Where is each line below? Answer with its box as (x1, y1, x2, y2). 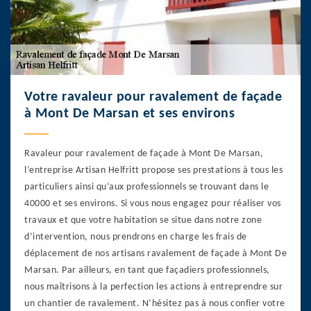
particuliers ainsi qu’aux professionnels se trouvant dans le (24, 181, 269, 192)
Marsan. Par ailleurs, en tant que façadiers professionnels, (24, 264, 270, 276)
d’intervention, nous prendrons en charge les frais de (24, 231, 247, 242)
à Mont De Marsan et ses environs (24, 106, 235, 121)
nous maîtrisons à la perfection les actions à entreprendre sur (24, 281, 283, 292)
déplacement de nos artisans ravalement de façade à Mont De (24, 248, 287, 259)
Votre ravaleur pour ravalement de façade (24, 90, 282, 104)
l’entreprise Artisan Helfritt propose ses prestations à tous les (24, 165, 283, 176)
